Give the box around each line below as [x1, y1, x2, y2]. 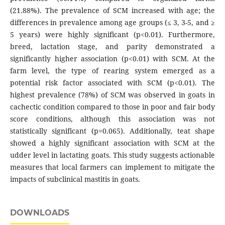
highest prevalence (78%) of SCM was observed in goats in [10, 90, 215, 100]
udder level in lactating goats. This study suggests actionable [10, 150, 215, 160]
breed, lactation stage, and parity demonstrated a [10, 42, 215, 52]
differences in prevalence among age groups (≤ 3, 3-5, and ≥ [10, 18, 215, 28]
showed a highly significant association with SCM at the [10, 138, 215, 148]
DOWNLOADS [10, 208, 69, 218]
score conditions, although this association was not [10, 114, 215, 124]
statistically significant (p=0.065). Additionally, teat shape [10, 126, 215, 136]
